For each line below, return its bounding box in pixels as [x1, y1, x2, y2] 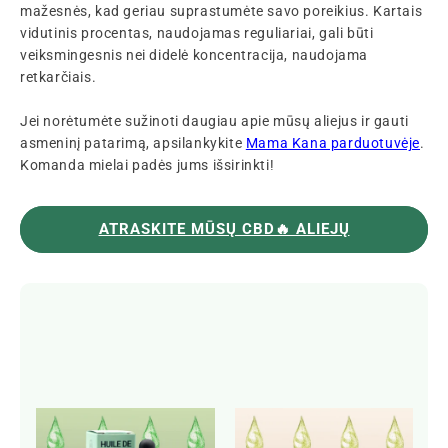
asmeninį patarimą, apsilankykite [20, 134, 246, 151]
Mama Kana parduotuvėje [245, 134, 421, 151]
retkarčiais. [20, 68, 97, 85]
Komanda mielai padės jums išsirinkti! [20, 156, 275, 173]
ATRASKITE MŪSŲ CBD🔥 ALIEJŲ [98, 219, 350, 238]
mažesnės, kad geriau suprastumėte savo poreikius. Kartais [20, 2, 423, 19]
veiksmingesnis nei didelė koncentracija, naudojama [20, 46, 369, 63]
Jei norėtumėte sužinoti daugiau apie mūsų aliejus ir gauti [20, 112, 409, 129]
